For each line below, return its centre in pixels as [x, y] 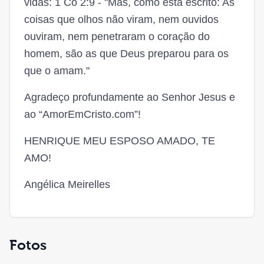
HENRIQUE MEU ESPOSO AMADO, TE [120, 141]
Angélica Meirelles [67, 184]
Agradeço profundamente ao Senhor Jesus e [130, 97]
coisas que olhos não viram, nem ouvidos [121, 19]
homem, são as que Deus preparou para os [126, 54]
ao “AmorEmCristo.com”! [82, 114]
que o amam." [57, 71]
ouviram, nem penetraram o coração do [117, 37]
